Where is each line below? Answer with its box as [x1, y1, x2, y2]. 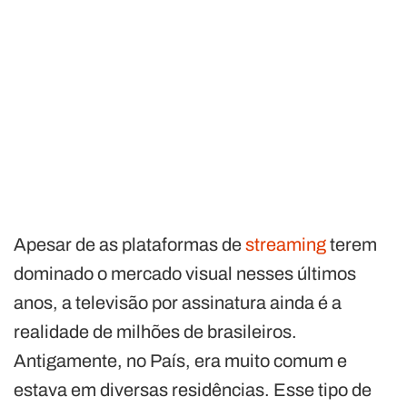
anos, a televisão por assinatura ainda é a [14, 292, 342, 313]
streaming [245, 233, 326, 254]
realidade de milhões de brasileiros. [14, 321, 297, 342]
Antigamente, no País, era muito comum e [14, 350, 347, 371]
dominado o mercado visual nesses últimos [14, 263, 356, 283]
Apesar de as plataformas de [14, 233, 245, 254]
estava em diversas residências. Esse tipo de [14, 379, 372, 400]
